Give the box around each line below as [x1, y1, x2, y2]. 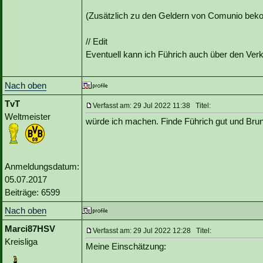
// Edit [86, 36, 107, 47]
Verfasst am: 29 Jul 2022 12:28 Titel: [93, 227, 211, 235]
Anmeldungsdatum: [5, 161, 79, 172]
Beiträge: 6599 [5, 187, 60, 198]
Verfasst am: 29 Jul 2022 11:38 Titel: [93, 102, 211, 110]
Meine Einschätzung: [86, 241, 166, 252]
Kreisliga [5, 237, 38, 247]
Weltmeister [5, 112, 50, 122]
